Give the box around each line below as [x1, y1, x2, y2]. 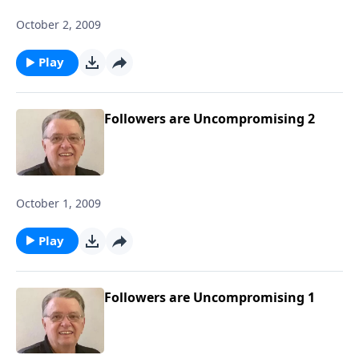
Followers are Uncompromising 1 [104, 288, 315, 306]
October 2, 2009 [16, 17, 101, 32]
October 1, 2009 [16, 195, 101, 211]
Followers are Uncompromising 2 [104, 110, 315, 127]
